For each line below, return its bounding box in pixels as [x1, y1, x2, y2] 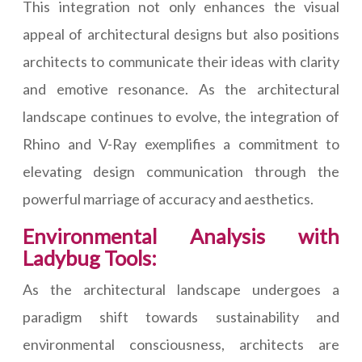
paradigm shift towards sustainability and [23, 308, 339, 326]
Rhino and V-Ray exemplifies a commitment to [23, 135, 339, 154]
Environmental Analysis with [23, 224, 339, 249]
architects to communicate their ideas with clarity [23, 53, 339, 71]
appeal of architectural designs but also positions [23, 25, 339, 44]
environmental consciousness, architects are [23, 335, 339, 354]
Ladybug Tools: [23, 246, 157, 271]
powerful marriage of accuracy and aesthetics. [23, 190, 314, 208]
